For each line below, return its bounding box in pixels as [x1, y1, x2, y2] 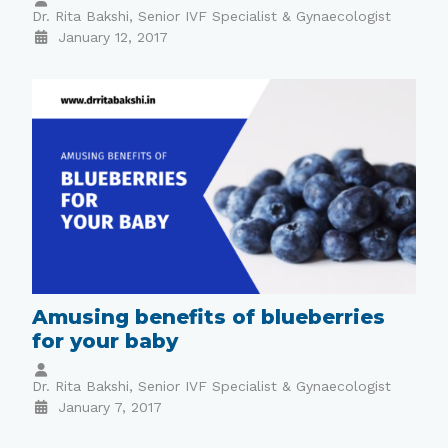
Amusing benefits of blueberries [32, 305, 386, 330]
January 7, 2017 [57, 399, 162, 416]
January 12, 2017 [57, 28, 168, 45]
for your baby [32, 329, 179, 354]
